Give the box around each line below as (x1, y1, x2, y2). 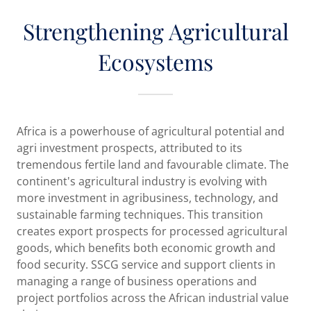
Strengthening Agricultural (22, 16, 289, 47)
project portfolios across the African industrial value (17, 290, 289, 306)
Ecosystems (98, 47, 213, 77)
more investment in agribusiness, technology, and (17, 190, 278, 206)
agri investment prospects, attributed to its (17, 140, 242, 156)
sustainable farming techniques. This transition (17, 207, 263, 223)
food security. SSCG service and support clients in (17, 257, 276, 273)
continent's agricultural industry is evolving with (17, 174, 267, 190)
